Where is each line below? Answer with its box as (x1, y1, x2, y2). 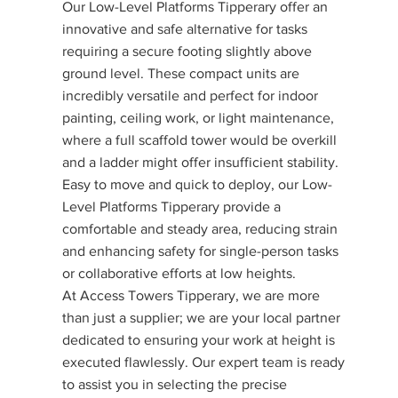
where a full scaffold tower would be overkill (62, 132, 338, 147)
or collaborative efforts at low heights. (62, 266, 297, 281)
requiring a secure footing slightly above (62, 44, 313, 59)
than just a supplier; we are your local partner (62, 310, 341, 325)
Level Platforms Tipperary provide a (62, 199, 282, 214)
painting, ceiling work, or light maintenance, (62, 110, 335, 125)
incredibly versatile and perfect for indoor (62, 88, 319, 103)
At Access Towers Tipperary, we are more (62, 288, 321, 303)
